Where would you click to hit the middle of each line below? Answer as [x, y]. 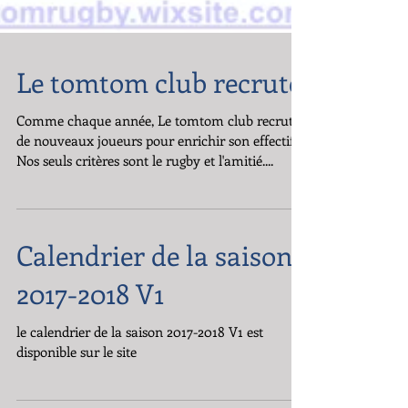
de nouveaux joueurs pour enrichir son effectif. [157, 206]
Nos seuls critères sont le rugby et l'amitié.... [145, 226]
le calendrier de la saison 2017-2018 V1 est [140, 397]
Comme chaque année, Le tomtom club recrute [158, 186]
